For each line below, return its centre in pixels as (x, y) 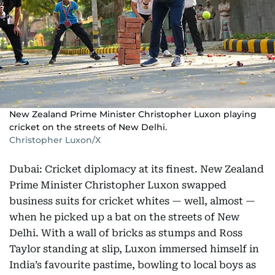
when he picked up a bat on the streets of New (124, 217)
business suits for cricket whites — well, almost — (132, 201)
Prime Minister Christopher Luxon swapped (118, 185)
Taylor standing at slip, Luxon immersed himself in (134, 249)
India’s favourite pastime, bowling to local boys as (133, 265)
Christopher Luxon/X (55, 140)
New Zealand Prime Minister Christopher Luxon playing (133, 114)
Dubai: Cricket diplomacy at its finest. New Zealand (137, 169)
